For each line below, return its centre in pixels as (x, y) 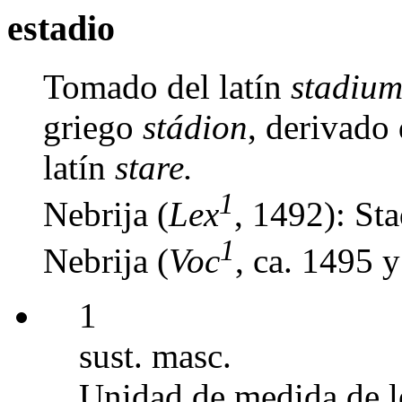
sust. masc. (155, 355)
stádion (195, 127)
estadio (61, 28)
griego (93, 127)
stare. (154, 167)
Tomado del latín (167, 86)
